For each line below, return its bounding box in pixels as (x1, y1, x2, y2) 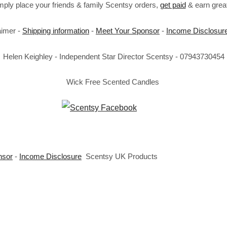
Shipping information (22, 26, 89, 35)
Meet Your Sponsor (96, 26, 160, 35)
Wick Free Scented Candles (66, 78, 161, 86)
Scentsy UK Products (82, 152, 162, 161)
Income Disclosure (19, 152, 82, 161)
